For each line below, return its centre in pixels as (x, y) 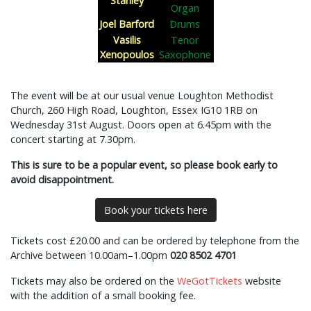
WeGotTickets (210, 281)
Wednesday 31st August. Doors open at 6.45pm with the (141, 125)
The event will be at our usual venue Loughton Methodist (142, 95)
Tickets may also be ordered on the (94, 281)
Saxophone (185, 54)
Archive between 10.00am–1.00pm (90, 255)
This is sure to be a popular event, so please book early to (144, 165)
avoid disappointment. (62, 179)
